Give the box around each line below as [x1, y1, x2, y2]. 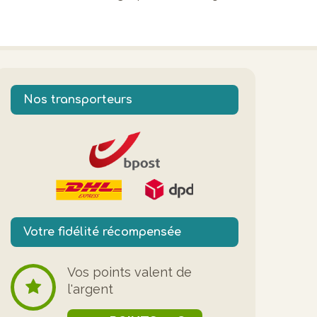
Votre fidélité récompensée [23, 226, 181, 239]
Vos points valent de [67, 265, 192, 280]
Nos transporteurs [23, 93, 132, 106]
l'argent [67, 282, 113, 297]
